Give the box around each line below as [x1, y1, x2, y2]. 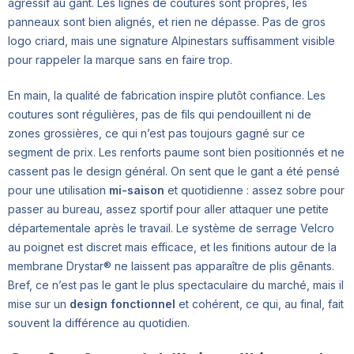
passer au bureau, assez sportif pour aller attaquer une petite [8, 201, 329, 216]
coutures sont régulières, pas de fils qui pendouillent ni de [8, 107, 311, 121]
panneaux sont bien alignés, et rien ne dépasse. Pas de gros [8, 14, 326, 28]
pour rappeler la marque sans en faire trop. [8, 52, 232, 66]
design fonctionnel [70, 296, 175, 311]
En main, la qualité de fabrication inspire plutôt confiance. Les [8, 88, 326, 102]
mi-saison [109, 183, 164, 197]
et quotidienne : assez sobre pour [164, 183, 345, 197]
